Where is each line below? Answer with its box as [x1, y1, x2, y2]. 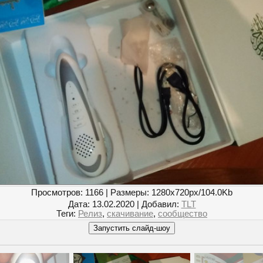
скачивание [107, 209, 153, 219]
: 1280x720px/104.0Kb [147, 188, 232, 198]
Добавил [141, 200, 177, 210]
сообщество [158, 209, 207, 219]
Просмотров [31, 188, 80, 198]
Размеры [110, 188, 147, 198]
